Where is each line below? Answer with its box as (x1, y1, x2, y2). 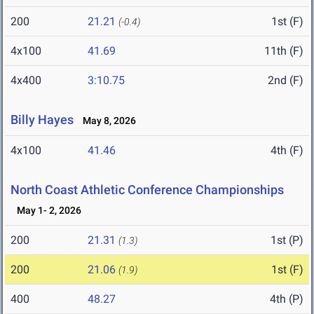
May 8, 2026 (76, 115, 136, 127)
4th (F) (271, 144, 303, 158)
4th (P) (270, 292, 303, 306)
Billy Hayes (11, 112, 76, 128)
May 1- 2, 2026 (11, 205, 81, 217)
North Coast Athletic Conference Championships (11, 182, 284, 198)
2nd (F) (268, 74, 303, 88)
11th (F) (264, 44, 303, 58)
